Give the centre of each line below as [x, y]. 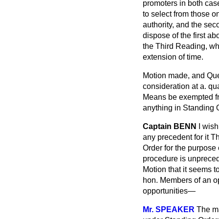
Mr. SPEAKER [169, 209]
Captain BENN [170, 126]
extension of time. [173, 57]
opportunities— [169, 191]
